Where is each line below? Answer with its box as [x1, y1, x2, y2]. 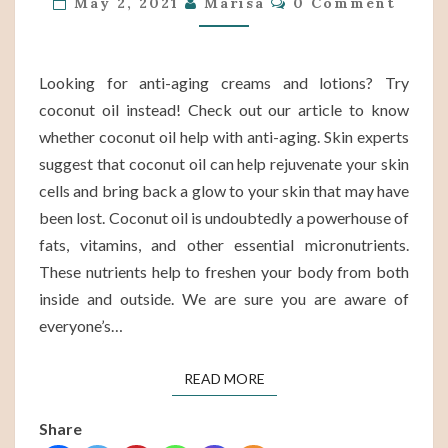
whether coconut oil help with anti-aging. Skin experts [39, 127, 409, 146]
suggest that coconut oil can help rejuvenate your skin [39, 154, 409, 173]
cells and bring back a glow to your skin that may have [39, 181, 409, 200]
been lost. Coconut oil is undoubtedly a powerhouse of [39, 208, 409, 227]
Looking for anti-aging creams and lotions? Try [39, 73, 409, 92]
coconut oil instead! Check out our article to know [39, 100, 409, 119]
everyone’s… [39, 316, 123, 335]
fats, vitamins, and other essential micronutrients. [39, 235, 409, 254]
